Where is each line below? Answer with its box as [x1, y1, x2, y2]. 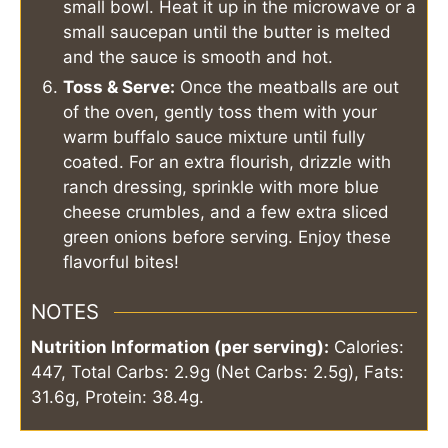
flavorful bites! [63, 251, 179, 272]
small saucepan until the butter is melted [63, 21, 391, 42]
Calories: [329, 337, 404, 358]
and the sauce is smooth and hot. [63, 46, 333, 67]
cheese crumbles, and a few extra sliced [63, 201, 389, 222]
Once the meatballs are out [175, 76, 399, 97]
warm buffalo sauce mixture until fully [63, 126, 365, 147]
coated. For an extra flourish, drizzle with [63, 151, 391, 172]
